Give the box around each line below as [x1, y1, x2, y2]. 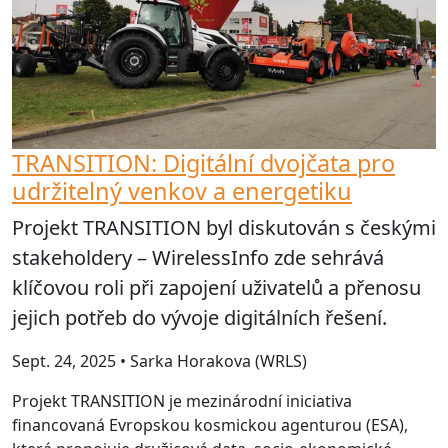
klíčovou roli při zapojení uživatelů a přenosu [12, 273, 421, 301]
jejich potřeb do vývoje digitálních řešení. [12, 303, 387, 331]
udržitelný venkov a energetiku [12, 174, 352, 207]
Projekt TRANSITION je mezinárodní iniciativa [12, 389, 352, 412]
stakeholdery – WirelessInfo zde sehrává [12, 243, 384, 271]
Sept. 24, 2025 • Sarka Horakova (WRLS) [12, 349, 307, 372]
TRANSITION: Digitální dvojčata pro [12, 146, 395, 179]
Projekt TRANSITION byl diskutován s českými [12, 213, 436, 241]
